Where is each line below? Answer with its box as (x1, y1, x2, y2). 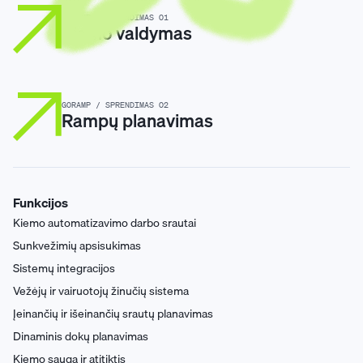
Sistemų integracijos (13, 259, 115, 278)
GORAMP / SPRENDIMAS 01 (62, 12, 169, 23)
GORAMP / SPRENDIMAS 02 (62, 100, 169, 111)
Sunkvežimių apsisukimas (13, 237, 141, 255)
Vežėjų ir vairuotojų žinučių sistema (13, 282, 189, 301)
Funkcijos (13, 192, 68, 214)
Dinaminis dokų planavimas (13, 327, 148, 346)
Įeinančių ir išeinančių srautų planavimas (13, 305, 213, 323)
